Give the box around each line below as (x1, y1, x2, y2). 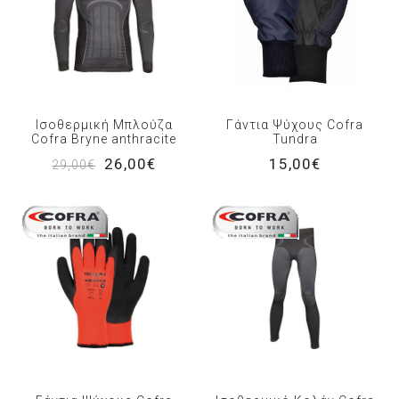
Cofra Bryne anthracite (31, 132, 177, 147)
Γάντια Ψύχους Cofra (226, 118, 364, 133)
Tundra (272, 132, 318, 147)
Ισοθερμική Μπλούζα (35, 118, 173, 133)
